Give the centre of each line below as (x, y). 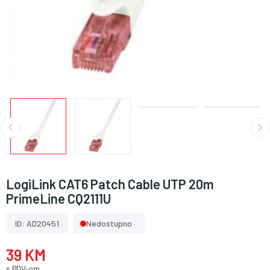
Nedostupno (109, 223)
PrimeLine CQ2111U (58, 198)
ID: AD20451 (37, 223)
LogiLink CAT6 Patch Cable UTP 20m (110, 184)
